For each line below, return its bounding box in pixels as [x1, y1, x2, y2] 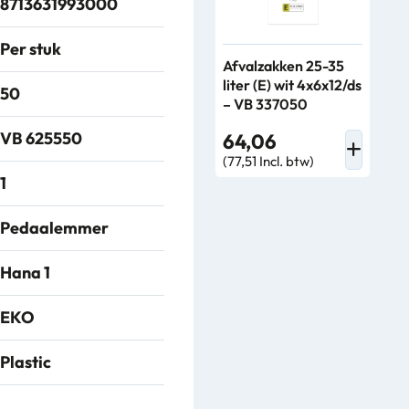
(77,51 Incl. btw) [223, 152, 314, 170]
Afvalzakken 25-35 [223, 57, 344, 75]
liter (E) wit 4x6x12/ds [223, 76, 362, 94]
